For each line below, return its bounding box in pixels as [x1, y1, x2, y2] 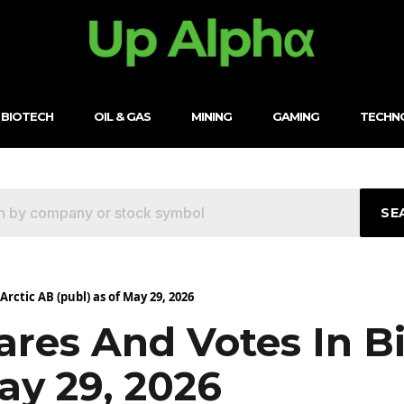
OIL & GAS [93, 108, 151, 124]
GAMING [271, 108, 319, 124]
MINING [190, 108, 232, 124]
